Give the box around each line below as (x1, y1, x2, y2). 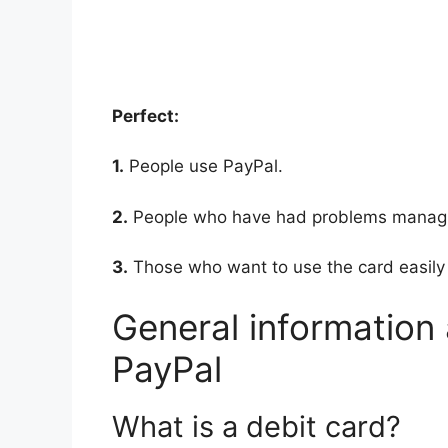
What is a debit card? (112, 408, 401, 444)
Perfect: (112, 105, 179, 126)
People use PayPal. (124, 156, 283, 177)
